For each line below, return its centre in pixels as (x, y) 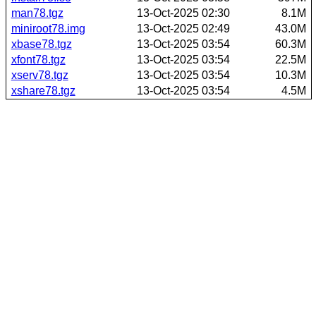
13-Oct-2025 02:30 (183, 13)
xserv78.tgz (39, 75)
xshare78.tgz (43, 90)
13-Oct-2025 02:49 (183, 28)
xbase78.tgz (41, 44)
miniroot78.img (48, 28)
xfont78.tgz (38, 59)
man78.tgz (37, 13)
